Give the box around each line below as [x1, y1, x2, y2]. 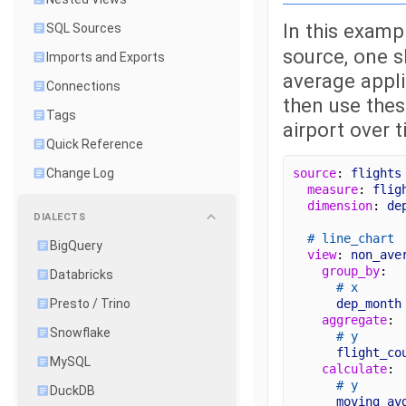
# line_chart [307, 230, 394, 246]
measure [307, 181, 358, 197]
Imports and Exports [46, 50, 165, 64]
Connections [46, 79, 121, 93]
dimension [307, 198, 372, 213]
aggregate [322, 312, 387, 327]
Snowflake [50, 325, 111, 340]
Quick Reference [46, 137, 143, 151]
